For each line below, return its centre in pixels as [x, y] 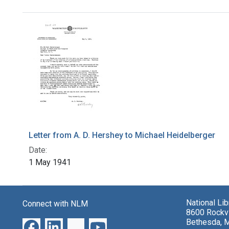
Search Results [77, 30]
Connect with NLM [55, 204]
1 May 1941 [50, 163]
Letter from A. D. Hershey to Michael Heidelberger [122, 135]
